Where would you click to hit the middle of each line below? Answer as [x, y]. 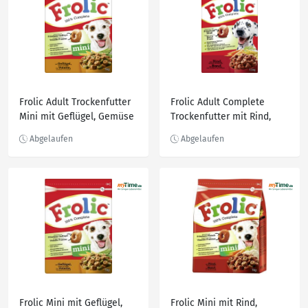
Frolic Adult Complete [218, 102]
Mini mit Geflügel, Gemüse [77, 117]
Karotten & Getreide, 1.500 [228, 131]
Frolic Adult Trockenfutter [75, 102]
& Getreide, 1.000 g [60, 131]
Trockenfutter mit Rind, [221, 117]
